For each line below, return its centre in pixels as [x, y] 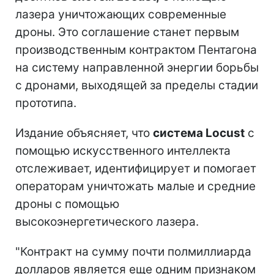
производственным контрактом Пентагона [136, 50]
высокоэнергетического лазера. [107, 222]
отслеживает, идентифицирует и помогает [136, 169]
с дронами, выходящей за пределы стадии [137, 86]
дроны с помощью [67, 204]
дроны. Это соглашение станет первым [127, 32]
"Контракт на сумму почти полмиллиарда [133, 252]
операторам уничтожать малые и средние [135, 187]
